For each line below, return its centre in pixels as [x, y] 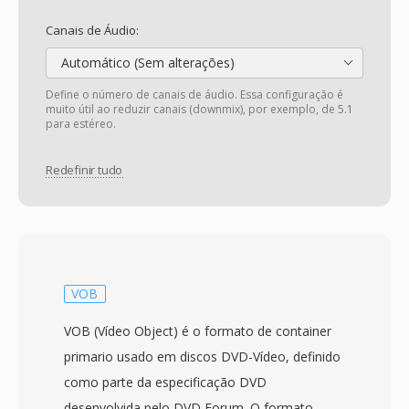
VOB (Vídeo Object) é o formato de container [198, 331]
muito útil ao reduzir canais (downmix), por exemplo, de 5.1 [199, 109]
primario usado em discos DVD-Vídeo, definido [202, 357]
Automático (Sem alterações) [146, 63]
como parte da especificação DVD [165, 382]
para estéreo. [81, 124]
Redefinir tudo [84, 170]
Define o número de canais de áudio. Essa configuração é [194, 94]
